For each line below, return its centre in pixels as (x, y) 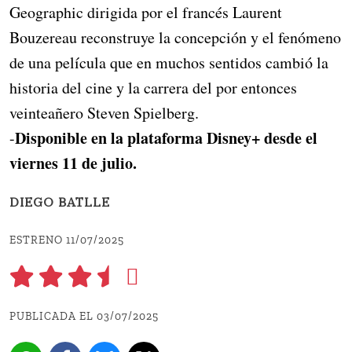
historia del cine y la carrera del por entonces (153, 88)
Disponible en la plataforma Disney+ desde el (166, 138)
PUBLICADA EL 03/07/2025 (84, 317)
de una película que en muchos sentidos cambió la (169, 63)
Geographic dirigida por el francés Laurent (146, 13)
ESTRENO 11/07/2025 (67, 240)
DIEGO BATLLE (60, 204)
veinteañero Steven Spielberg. (104, 113)
